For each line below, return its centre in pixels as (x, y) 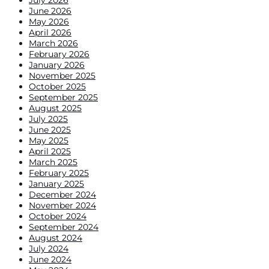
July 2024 (49, 248)
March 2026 (53, 43)
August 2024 (56, 237)
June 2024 (50, 259)
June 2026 (50, 11)
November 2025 (62, 75)
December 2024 (62, 194)
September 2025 (63, 97)
